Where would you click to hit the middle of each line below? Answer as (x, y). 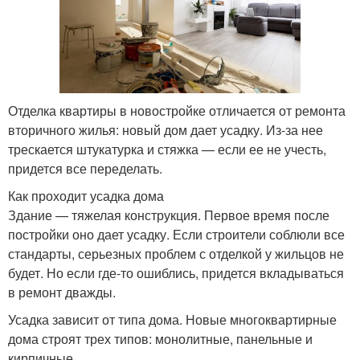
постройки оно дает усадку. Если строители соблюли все (176, 235)
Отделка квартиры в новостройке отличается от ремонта (177, 111)
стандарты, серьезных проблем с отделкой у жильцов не (176, 254)
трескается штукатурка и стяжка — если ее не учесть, (167, 149)
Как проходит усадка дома (86, 196)
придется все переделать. (85, 169)
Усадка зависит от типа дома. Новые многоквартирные (172, 320)
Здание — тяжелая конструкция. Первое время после (169, 215)
